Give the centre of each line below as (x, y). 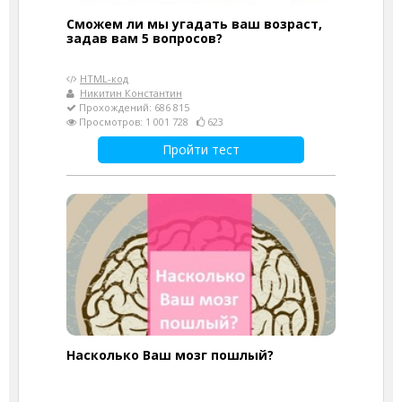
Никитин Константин (131, 92)
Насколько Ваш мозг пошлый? (170, 354)
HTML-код (104, 78)
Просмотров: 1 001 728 (136, 121)
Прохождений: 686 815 (133, 107)
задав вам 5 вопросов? (144, 38)
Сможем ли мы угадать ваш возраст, (194, 23)
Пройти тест (201, 149)
